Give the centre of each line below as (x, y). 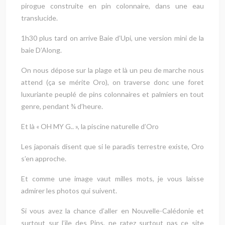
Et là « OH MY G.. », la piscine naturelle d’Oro (90, 127)
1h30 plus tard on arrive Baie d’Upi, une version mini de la (113, 38)
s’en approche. (44, 159)
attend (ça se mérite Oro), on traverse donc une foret (113, 82)
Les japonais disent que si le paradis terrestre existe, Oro (113, 147)
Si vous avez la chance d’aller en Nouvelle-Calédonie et (113, 211)
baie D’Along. (41, 50)
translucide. (39, 18)
